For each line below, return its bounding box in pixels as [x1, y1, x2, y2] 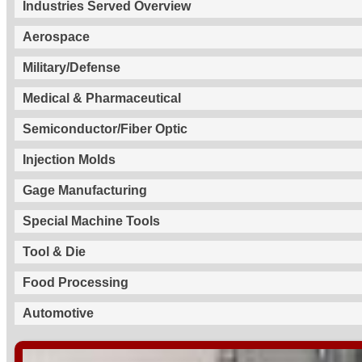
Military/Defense [23, 60, 120, 74]
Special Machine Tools [23, 213, 160, 228]
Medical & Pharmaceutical [23, 90, 181, 105]
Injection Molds [23, 152, 116, 166]
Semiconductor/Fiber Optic [23, 121, 187, 136]
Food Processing [23, 275, 128, 289]
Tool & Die [23, 244, 86, 259]
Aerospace [23, 29, 90, 44]
